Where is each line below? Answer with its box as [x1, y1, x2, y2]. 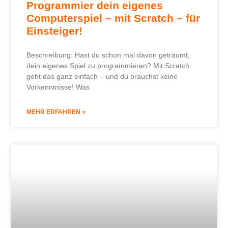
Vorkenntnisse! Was [26, 82, 90, 91]
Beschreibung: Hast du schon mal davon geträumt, [26, 50, 190, 59]
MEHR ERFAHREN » [26, 108, 86, 116]
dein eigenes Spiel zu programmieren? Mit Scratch [26, 61, 190, 70]
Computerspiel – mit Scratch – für [26, 12, 201, 24]
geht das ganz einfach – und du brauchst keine [26, 72, 178, 80]
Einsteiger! [26, 24, 83, 37]
